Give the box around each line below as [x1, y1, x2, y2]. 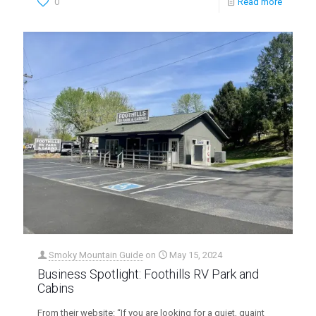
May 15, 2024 [169, 249, 222, 260]
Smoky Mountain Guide [49, 249, 143, 260]
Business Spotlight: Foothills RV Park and [37, 266, 259, 281]
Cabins [37, 280, 74, 296]
